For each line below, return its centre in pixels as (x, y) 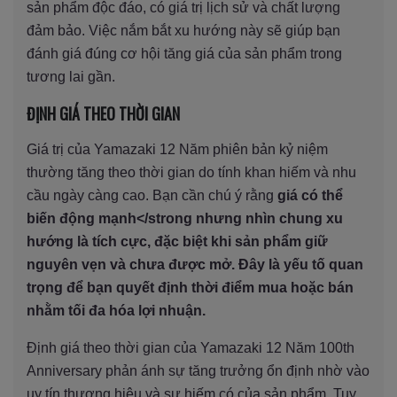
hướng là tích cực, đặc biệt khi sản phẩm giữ (177, 241)
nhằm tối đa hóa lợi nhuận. (116, 310)
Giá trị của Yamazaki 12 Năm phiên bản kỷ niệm (177, 149)
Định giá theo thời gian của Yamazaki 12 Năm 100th (191, 347)
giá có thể (310, 195)
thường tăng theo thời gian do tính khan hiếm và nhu (191, 172)
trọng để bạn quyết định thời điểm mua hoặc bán (190, 287)
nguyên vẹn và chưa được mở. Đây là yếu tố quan (195, 264)
